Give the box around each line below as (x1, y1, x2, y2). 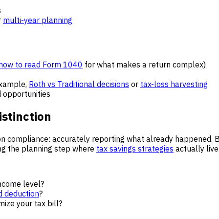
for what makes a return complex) (83, 60, 206, 70)
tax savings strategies (96, 144, 174, 154)
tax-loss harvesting (140, 79, 208, 89)
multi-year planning (3, 15, 72, 25)
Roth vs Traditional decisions (29, 79, 129, 89)
